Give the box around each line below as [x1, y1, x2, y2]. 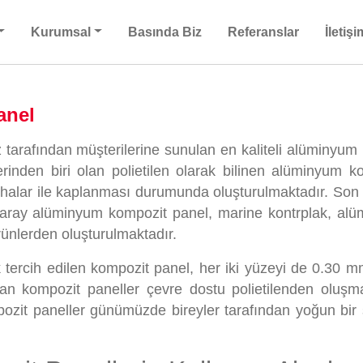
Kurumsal [31, 24, 92, 39]
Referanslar [228, 24, 299, 39]
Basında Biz [128, 24, 202, 39]
